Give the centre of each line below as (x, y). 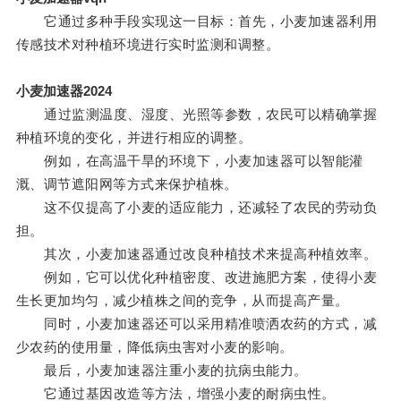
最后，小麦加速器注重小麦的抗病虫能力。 (162, 371)
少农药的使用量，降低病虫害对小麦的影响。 (154, 347)
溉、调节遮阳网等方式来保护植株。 (127, 184)
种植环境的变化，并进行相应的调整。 (134, 138)
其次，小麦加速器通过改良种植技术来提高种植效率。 (196, 254)
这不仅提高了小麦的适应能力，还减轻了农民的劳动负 (196, 208)
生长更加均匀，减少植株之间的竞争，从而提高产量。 (182, 301)
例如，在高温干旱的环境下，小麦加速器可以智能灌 (189, 161)
